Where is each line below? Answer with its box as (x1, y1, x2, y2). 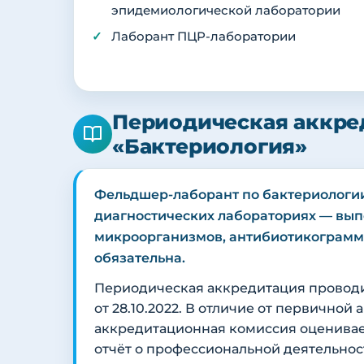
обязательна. (94, 249, 185, 266)
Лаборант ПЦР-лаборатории (111, 29, 296, 45)
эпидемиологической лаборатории (111, 3, 340, 19)
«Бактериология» (112, 134, 308, 159)
